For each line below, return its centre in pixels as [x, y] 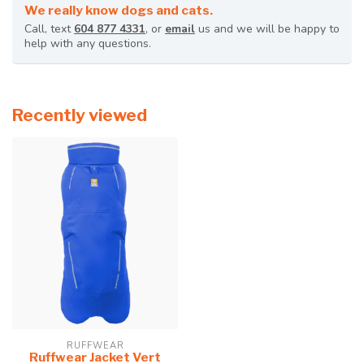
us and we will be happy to [267, 29]
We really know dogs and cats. [119, 11]
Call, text [49, 29]
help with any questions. [88, 44]
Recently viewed [80, 115]
